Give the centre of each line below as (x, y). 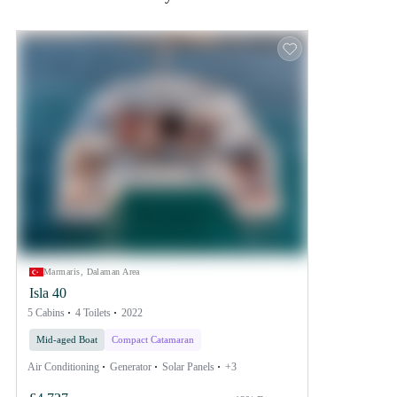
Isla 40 (48, 292)
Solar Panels (188, 366)
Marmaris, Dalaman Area (92, 271)
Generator (131, 366)
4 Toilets (93, 312)
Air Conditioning (63, 366)
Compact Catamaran (153, 339)
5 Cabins (46, 312)
